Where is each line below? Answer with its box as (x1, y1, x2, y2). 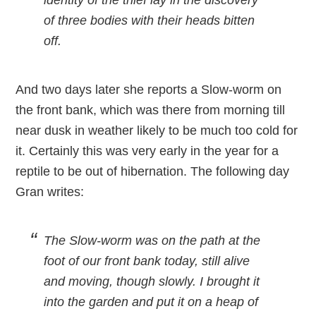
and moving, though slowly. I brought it (44, 274, 260, 288)
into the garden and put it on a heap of (44, 295, 259, 309)
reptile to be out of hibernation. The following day (16, 164, 290, 178)
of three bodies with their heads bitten (44, 13, 255, 28)
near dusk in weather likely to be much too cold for (16, 123, 298, 138)
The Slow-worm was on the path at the (44, 233, 261, 248)
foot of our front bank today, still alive (44, 254, 250, 268)
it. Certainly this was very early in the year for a (16, 144, 279, 158)
